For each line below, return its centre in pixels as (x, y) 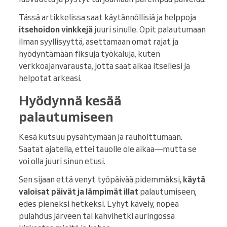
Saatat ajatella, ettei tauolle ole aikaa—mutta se (108, 149)
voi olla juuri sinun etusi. (62, 161)
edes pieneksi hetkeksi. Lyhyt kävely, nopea (99, 204)
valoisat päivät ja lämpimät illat (79, 192)
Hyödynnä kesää (70, 101)
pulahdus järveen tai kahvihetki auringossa (97, 216)
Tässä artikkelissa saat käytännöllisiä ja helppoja (107, 17)
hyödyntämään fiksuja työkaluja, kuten (89, 54)
